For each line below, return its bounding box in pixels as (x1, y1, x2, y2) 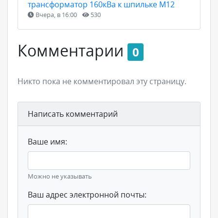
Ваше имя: (28, 136, 67, 147)
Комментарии (18, 39, 127, 61)
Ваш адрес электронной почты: (28, 189, 146, 200)
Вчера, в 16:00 (34, 10, 78, 19)
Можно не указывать (28, 171, 92, 181)
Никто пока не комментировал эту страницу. (18, 75, 186, 87)
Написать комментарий (28, 108, 118, 119)
